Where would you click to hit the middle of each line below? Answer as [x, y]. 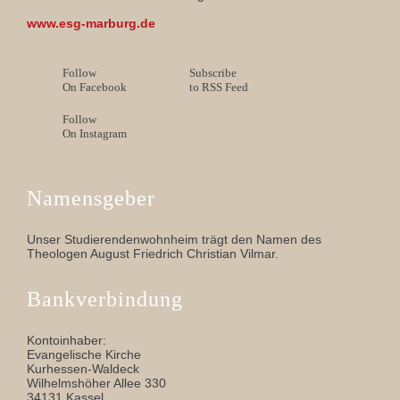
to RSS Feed [219, 87]
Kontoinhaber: [67, 340]
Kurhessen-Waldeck [83, 368]
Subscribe [213, 73]
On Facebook [95, 87]
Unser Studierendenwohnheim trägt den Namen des [174, 239]
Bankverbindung [105, 299]
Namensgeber [91, 198]
